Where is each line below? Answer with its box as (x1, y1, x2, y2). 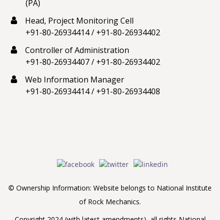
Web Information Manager (23, 74, 124, 85)
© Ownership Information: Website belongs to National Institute (8, 183, 212, 192)
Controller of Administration (23, 44, 129, 55)
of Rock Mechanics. (79, 196, 141, 206)
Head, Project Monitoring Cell (23, 15, 134, 26)
